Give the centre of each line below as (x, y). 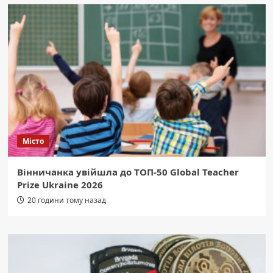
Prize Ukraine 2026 (60, 184)
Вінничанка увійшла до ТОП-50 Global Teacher (128, 172)
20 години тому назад (66, 200)
